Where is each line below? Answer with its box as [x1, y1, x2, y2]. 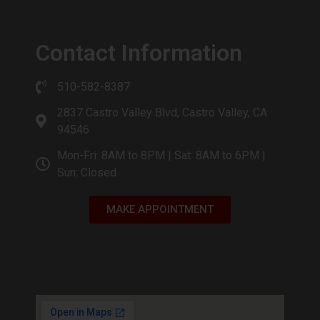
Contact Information [36, 39, 242, 66]
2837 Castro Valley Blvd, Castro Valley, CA [57, 105, 267, 119]
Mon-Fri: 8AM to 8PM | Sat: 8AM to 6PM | [57, 148, 266, 162]
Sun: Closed [57, 165, 116, 179]
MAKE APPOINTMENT [106, 202, 214, 216]
